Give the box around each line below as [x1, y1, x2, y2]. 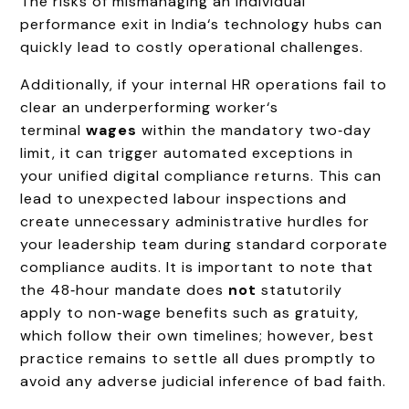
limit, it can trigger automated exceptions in [20, 142, 354, 163]
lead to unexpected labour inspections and [20, 188, 348, 208]
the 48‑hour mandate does [20, 279, 229, 299]
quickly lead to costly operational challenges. [20, 37, 364, 57]
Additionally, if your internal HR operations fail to [20, 74, 388, 94]
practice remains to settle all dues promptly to [20, 348, 377, 368]
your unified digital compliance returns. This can [20, 165, 383, 185]
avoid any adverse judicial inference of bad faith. [20, 371, 387, 391]
